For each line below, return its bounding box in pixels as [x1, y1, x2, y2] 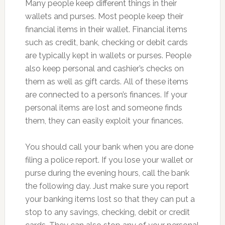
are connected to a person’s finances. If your [25, 89, 187, 99]
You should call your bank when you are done [25, 142, 193, 152]
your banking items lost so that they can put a [25, 194, 195, 204]
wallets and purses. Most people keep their [25, 11, 183, 21]
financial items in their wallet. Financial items [25, 24, 187, 34]
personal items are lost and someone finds [25, 102, 182, 113]
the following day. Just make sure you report [25, 181, 189, 191]
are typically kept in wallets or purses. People [25, 50, 191, 60]
